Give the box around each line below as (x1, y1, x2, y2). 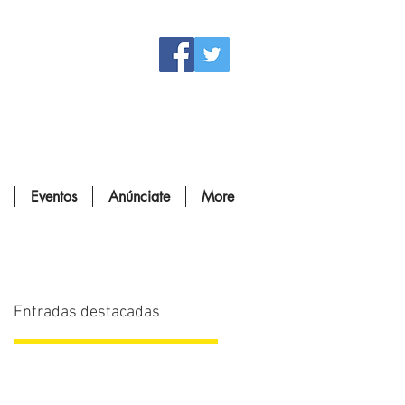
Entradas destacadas (14, 303, 160, 322)
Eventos (31, 187, 77, 206)
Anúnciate (108, 187, 170, 206)
